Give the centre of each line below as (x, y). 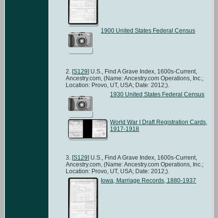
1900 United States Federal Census (148, 30)
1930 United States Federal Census (157, 94)
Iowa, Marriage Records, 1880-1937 (149, 180)
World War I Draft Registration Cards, (159, 122)
